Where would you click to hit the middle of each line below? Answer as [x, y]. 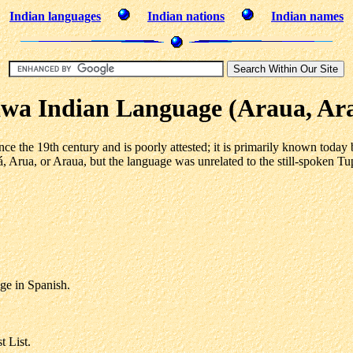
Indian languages [55, 16]
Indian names [307, 16]
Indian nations [186, 16]
